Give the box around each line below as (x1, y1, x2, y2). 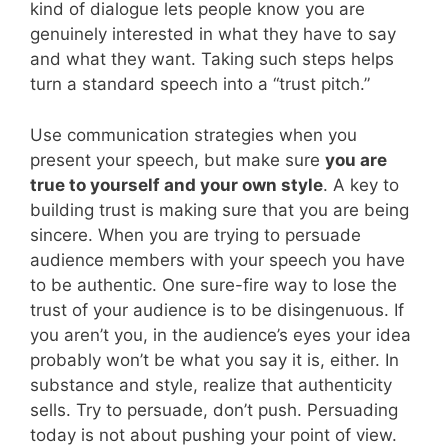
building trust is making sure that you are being (30, 199, 409, 220)
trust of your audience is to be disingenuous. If (30, 299, 404, 320)
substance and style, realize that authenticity (30, 374, 392, 395)
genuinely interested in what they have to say (30, 24, 396, 45)
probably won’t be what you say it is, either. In (30, 349, 399, 370)
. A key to (323, 174, 399, 195)
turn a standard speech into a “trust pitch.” (30, 74, 370, 95)
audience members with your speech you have (30, 249, 405, 270)
